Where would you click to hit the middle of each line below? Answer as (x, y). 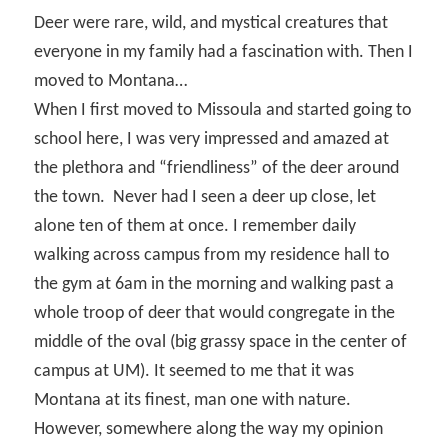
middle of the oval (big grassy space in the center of (221, 343)
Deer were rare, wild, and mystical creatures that (211, 24)
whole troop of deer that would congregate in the (215, 314)
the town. (72, 198)
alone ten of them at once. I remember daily (195, 227)
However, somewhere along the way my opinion (209, 430)
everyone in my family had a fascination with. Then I (224, 53)
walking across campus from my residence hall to (212, 256)
